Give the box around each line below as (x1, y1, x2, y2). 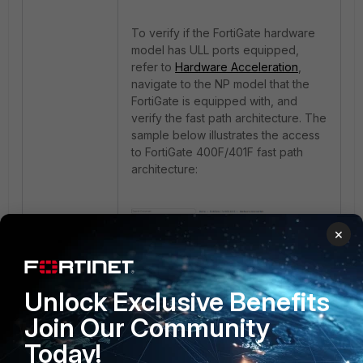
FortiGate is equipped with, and (131, 94, 297, 108)
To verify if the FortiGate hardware (131, 26, 315, 40)
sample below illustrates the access (131, 128, 320, 142)
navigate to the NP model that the (131, 77, 310, 91)
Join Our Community (24, 312, 270, 344)
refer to (131, 60, 175, 74)
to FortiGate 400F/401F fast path (131, 145, 303, 159)
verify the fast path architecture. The (131, 111, 327, 125)
